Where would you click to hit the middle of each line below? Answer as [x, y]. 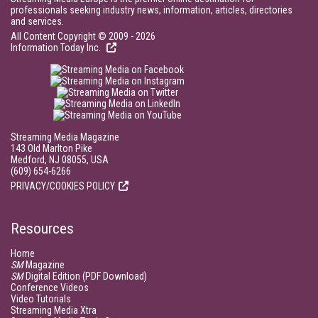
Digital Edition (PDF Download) [85, 276]
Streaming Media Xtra [54, 310]
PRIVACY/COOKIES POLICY [63, 186]
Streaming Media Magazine [65, 137]
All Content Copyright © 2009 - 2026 [83, 36]
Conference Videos [50, 287]
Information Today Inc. [57, 48]
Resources [42, 229]
